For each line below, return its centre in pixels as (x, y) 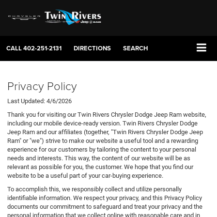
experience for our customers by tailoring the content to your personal (102, 150)
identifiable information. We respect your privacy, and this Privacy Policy (105, 198)
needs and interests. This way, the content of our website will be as (99, 158)
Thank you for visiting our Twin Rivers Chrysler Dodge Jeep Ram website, (107, 115)
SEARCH (136, 48)
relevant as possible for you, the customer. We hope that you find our (100, 167)
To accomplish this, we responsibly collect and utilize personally (94, 189)
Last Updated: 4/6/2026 (39, 101)
